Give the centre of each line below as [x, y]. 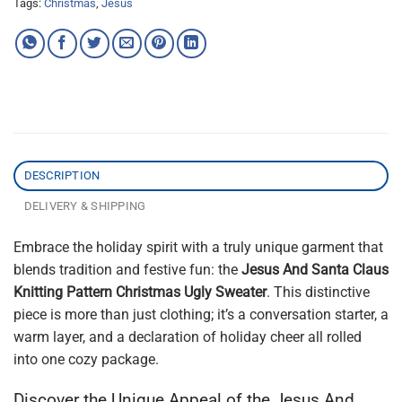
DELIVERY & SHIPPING [85, 206]
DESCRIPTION [62, 176]
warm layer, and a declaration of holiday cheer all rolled [188, 337]
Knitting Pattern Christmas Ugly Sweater [140, 293]
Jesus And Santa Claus [315, 270]
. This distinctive [318, 293]
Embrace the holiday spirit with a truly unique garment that [198, 248]
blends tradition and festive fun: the [127, 270]
